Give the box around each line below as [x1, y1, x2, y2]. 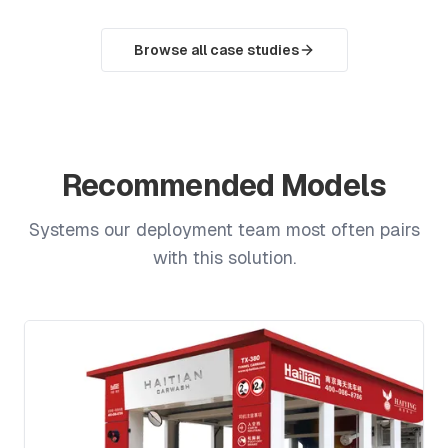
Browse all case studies [133, 42, 299, 58]
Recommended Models [61, 168, 387, 203]
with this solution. [152, 247, 296, 268]
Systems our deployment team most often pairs [28, 219, 420, 240]
